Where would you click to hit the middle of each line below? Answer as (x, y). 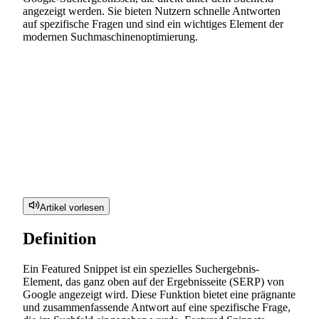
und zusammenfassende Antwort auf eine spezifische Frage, (157, 307)
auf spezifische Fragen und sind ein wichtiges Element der (153, 23)
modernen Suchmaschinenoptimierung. (110, 36)
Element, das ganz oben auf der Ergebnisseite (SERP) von (153, 281)
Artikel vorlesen (72, 207)
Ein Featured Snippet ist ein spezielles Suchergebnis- (141, 268)
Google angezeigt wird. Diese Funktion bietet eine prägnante (159, 294)
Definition (59, 238)
